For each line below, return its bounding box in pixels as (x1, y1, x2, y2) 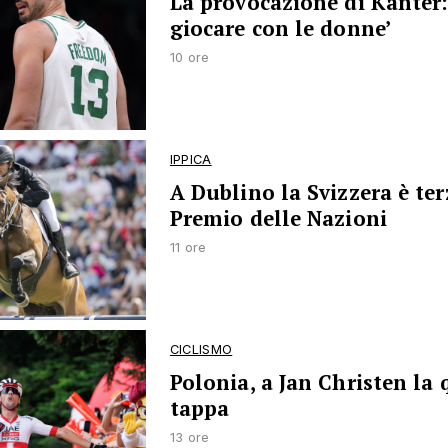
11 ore (169, 239, 207, 255)
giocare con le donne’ (169, 14, 391, 42)
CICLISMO (169, 342, 233, 358)
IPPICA (169, 151, 212, 167)
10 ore (169, 49, 210, 65)
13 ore (169, 430, 210, 446)
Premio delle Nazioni (169, 204, 387, 232)
